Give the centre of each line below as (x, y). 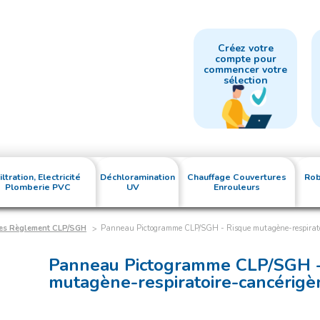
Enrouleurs (236, 187)
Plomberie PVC (37, 187)
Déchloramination (137, 177)
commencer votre (246, 70)
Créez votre (245, 48)
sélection (245, 80)
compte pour (245, 59)
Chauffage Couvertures (236, 177)
